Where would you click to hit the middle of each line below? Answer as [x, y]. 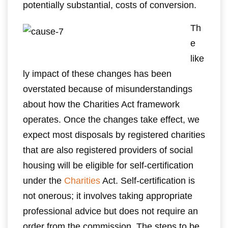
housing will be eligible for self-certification [108, 165]
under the [44, 181]
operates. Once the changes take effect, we [111, 120]
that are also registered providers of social [108, 150]
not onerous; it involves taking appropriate [108, 196]
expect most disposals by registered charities [114, 135]
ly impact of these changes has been [97, 74]
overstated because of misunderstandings [108, 89]
